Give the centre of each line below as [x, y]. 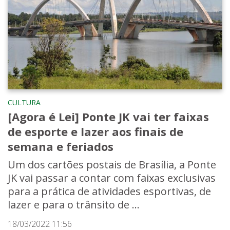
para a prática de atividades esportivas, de [109, 191]
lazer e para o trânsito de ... [74, 205]
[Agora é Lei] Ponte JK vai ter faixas [108, 117]
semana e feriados [61, 147]
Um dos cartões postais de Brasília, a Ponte [112, 165]
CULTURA [24, 103]
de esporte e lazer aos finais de [95, 132]
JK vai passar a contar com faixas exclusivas [112, 178]
